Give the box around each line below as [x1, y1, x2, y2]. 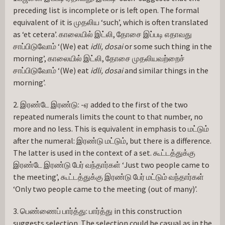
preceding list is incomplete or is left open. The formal [13, 5, 199, 15]
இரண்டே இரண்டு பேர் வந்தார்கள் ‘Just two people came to [13, 160, 209, 170]
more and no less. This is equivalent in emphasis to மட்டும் [13, 124, 209, 134]
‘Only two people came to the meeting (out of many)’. [13, 184, 197, 194]
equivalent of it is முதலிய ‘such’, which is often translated [13, 17, 208, 27]
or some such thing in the [123, 41, 212, 51]
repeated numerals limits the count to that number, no [13, 111, 203, 122]
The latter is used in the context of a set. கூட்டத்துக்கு [13, 148, 195, 158]
